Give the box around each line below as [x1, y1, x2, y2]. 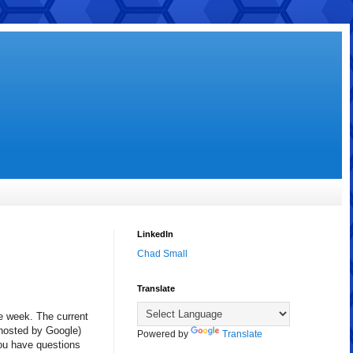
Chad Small [137, 248, 188, 260]
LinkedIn [137, 229, 173, 240]
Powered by [137, 329, 191, 340]
